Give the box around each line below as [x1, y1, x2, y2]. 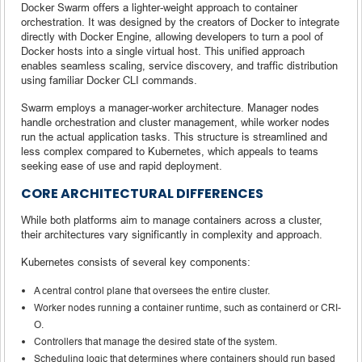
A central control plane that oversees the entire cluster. [34, 284, 270, 297]
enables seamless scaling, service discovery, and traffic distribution [21, 58, 338, 72]
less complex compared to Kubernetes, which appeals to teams [21, 144, 318, 158]
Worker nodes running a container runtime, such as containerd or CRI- [34, 301, 341, 314]
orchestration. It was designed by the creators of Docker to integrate [21, 15, 339, 28]
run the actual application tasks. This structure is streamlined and [21, 129, 327, 143]
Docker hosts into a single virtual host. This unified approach [21, 44, 305, 57]
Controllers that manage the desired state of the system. [34, 335, 277, 347]
